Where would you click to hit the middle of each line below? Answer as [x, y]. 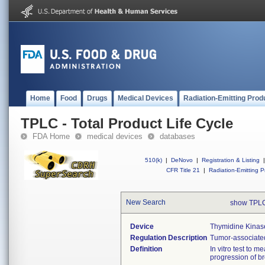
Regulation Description [169, 238]
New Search [146, 202]
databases [177, 136]
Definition [146, 249]
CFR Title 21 [183, 170]
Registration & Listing [231, 160]
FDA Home [51, 136]
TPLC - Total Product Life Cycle [127, 123]
